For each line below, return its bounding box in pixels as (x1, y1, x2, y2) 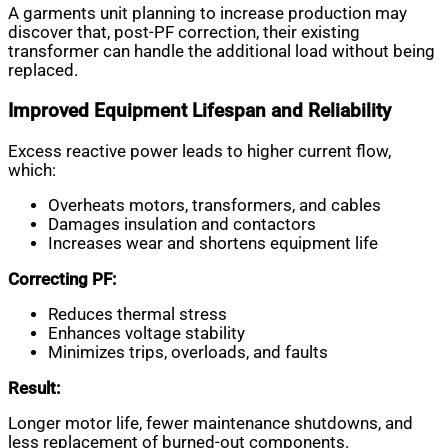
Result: (8, 378, 60, 398)
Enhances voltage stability (48, 324, 245, 344)
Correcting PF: (8, 269, 116, 289)
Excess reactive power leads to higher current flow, (8, 141, 391, 161)
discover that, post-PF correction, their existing (8, 23, 360, 43)
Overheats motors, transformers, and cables (48, 196, 381, 216)
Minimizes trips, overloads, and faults (48, 343, 328, 363)
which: (8, 160, 56, 180)
